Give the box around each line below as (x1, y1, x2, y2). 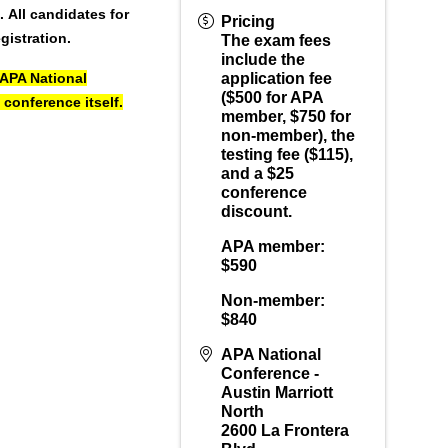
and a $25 (221, 164, 295, 182)
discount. (221, 202, 293, 220)
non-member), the (221, 126, 356, 144)
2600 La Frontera (221, 421, 350, 439)
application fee (221, 69, 333, 87)
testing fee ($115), (221, 145, 354, 163)
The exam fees (221, 31, 332, 49)
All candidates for (8, 5, 129, 22)
